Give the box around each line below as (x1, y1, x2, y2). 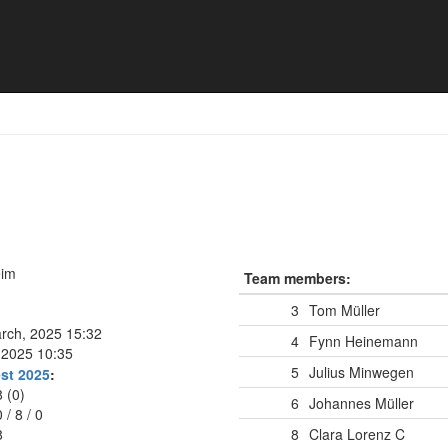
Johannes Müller (309, 393, 414, 413)
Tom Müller (309, 300, 380, 320)
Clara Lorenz (309, 424, 391, 444)
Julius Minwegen (309, 362, 414, 382)
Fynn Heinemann (309, 331, 418, 351)
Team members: (244, 268, 351, 288)
